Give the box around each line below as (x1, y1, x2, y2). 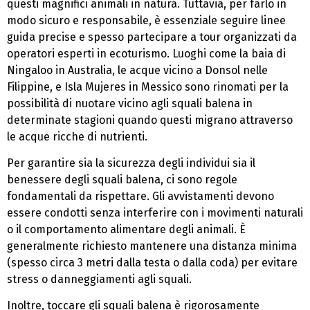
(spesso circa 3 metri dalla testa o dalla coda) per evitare (7, 256, 298, 270)
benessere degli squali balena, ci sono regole (7, 173, 237, 187)
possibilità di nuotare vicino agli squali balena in (7, 96, 253, 110)
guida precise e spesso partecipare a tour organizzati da (7, 30, 297, 44)
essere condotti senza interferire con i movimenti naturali (7, 206, 303, 220)
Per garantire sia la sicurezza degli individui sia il (7, 156, 255, 170)
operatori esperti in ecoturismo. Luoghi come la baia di (7, 46, 286, 60)
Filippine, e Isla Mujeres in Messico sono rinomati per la (7, 80, 289, 93)
